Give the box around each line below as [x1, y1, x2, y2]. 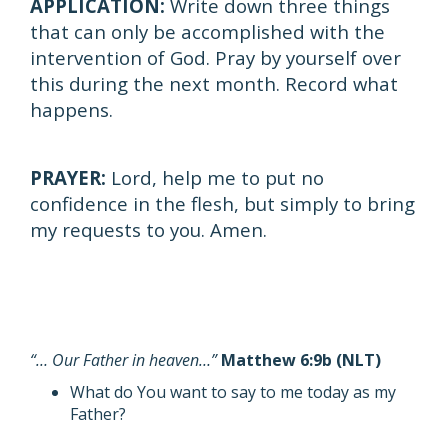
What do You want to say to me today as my [70, 381, 396, 403]
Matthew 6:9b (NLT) [217, 349, 381, 371]
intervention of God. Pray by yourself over [30, 45, 401, 70]
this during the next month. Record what [30, 71, 398, 96]
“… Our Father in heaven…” [30, 349, 217, 371]
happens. [30, 97, 113, 122]
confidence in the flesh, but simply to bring [30, 191, 415, 216]
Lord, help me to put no [106, 165, 324, 190]
